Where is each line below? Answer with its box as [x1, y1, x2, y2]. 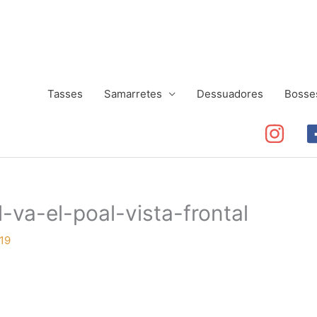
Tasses [47, 87, 83, 100]
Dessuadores [197, 87, 263, 100]
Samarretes [104, 87, 162, 100]
